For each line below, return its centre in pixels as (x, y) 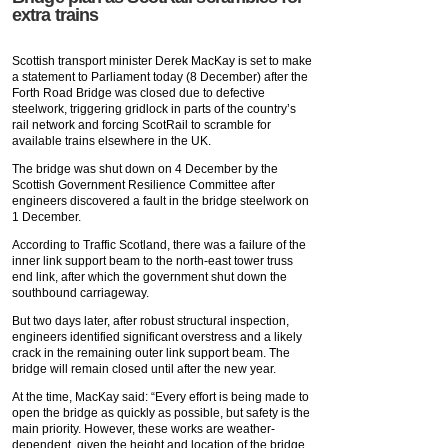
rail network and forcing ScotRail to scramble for (141, 125)
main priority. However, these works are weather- (143, 429)
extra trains (55, 15)
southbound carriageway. (80, 293)
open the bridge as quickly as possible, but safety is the (161, 413)
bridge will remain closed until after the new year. (144, 369)
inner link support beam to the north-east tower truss (152, 261)
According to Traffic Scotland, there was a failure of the (159, 245)
